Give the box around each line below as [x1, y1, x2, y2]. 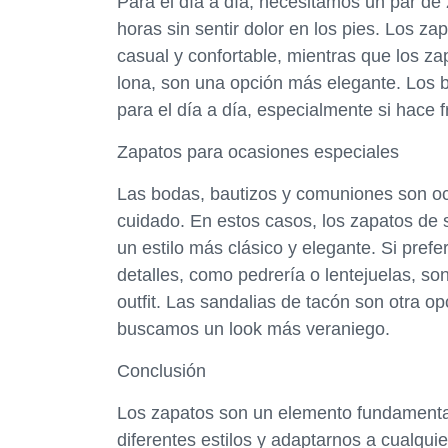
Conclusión [117, 361, 206, 381]
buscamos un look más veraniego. [117, 319, 390, 339]
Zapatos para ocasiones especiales [117, 142, 399, 162]
